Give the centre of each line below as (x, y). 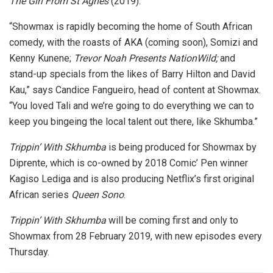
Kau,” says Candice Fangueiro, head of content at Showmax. (135, 90)
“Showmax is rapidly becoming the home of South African (131, 27)
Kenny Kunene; (41, 58)
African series (40, 195)
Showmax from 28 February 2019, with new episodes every (136, 236)
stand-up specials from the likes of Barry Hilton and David (132, 74)
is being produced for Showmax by (181, 147)
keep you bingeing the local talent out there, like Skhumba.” (133, 122)
